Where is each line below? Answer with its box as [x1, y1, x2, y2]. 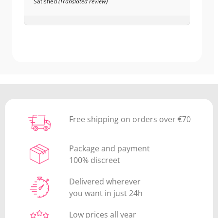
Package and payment [69, 143, 150, 154]
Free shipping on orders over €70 [69, 113, 191, 125]
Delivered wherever [69, 176, 141, 187]
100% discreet [69, 154, 121, 165]
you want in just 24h [69, 187, 143, 199]
